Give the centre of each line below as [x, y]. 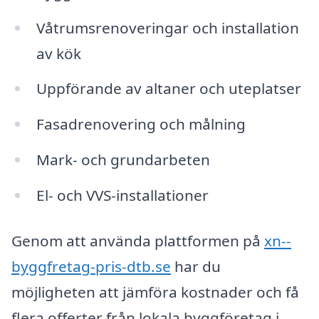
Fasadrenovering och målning [141, 124]
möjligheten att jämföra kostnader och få [155, 292]
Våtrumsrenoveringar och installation [167, 27]
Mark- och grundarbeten [123, 160]
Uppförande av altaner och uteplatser [168, 89]
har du [196, 266]
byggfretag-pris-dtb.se [91, 266]
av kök [58, 53]
